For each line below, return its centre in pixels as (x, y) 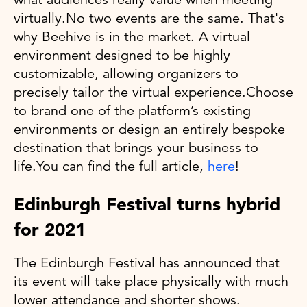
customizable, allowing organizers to (126, 73)
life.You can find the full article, (111, 166)
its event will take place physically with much (151, 281)
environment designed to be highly (122, 55)
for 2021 (50, 229)
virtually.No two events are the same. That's (149, 18)
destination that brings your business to (136, 147)
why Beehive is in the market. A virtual (132, 36)
